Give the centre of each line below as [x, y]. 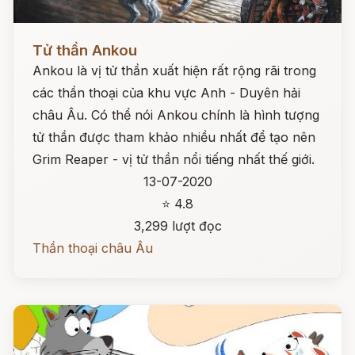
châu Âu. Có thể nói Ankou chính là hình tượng [176, 115]
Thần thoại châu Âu [93, 248]
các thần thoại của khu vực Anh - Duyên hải [166, 93]
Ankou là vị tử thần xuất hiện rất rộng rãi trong [174, 71]
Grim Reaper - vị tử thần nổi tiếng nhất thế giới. [174, 159]
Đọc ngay [42, 38]
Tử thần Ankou [85, 50]
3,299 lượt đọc [177, 226]
